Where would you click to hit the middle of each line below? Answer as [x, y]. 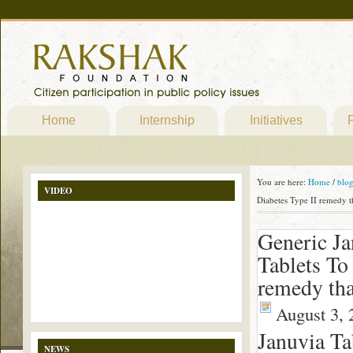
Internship [167, 120]
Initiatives [276, 120]
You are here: [282, 182]
